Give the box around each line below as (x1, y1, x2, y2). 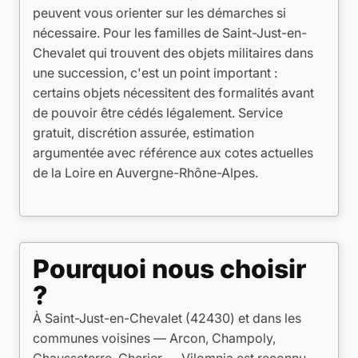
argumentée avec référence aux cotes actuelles (33, 145, 313, 161)
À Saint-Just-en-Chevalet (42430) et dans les (33, 310, 301, 326)
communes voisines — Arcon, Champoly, (33, 330, 276, 346)
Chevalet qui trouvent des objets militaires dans (33, 45, 313, 61)
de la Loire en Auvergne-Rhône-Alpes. (33, 165, 258, 181)
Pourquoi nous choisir (33, 253, 306, 284)
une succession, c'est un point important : (33, 65, 277, 81)
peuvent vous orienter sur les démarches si (33, 5, 286, 21)
